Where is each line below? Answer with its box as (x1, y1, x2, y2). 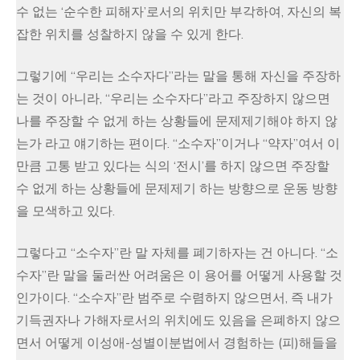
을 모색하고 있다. (16, 202, 115, 220)
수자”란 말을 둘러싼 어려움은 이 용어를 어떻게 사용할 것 (16, 267, 342, 284)
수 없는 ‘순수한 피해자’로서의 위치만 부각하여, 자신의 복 (16, 3, 342, 21)
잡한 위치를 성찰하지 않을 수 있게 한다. (16, 26, 243, 43)
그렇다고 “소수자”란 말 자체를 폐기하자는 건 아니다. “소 (16, 244, 338, 262)
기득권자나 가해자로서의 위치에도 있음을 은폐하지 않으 (16, 312, 341, 329)
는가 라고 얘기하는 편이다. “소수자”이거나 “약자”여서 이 (16, 135, 340, 153)
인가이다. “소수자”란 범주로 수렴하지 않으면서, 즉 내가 (16, 289, 333, 307)
